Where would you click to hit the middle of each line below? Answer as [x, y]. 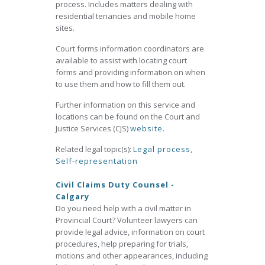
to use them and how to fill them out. [121, 84]
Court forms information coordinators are [130, 49]
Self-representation [97, 161]
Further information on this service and [125, 105]
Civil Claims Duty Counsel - [115, 185]
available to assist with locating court [121, 60]
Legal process [162, 149]
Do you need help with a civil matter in [123, 208]
